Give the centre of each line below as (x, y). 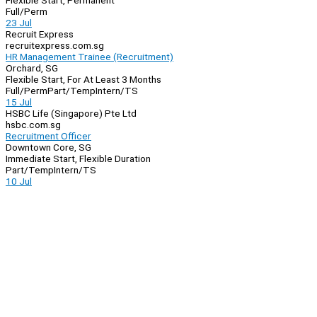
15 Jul (19, 102)
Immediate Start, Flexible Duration (78, 159)
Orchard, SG (32, 68)
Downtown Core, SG (48, 148)
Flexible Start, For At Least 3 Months (83, 80)
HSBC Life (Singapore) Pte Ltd (71, 114)
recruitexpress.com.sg (55, 46)
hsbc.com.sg (33, 125)
